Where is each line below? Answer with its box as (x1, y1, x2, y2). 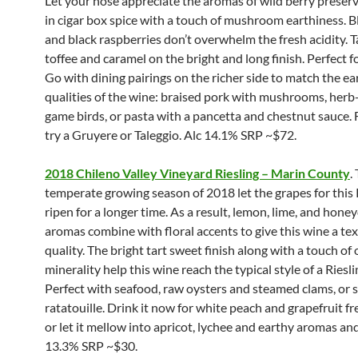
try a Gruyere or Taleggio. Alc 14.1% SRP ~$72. (45, 127, 296, 142)
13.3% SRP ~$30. (45, 338, 137, 353)
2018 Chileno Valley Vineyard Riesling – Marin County (45, 165, 350, 181)
